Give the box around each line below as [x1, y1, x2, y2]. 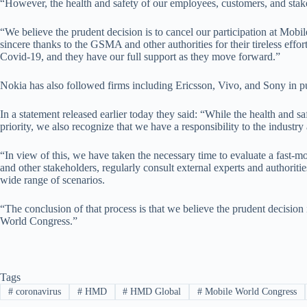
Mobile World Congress [202, 286, 297, 297]
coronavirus [12, 286, 61, 297]
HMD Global [127, 286, 182, 297]
